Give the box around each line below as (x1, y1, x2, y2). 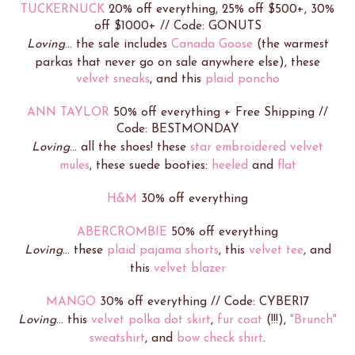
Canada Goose (170, 37, 253, 51)
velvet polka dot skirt (91, 313, 211, 326)
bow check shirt (177, 331, 263, 345)
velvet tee (248, 243, 303, 257)
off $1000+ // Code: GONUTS (94, 19, 261, 32)
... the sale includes (64, 37, 171, 51)
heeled (211, 158, 248, 172)
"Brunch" (290, 313, 337, 326)
